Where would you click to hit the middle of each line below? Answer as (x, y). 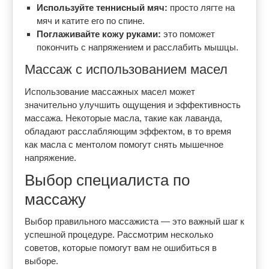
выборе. (41, 261)
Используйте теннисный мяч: (102, 8)
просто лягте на (201, 8)
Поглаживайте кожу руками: (99, 34)
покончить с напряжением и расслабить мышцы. (138, 47)
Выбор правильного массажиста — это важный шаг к (134, 221)
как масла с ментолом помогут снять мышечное (124, 144)
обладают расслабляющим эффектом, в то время (128, 131)
